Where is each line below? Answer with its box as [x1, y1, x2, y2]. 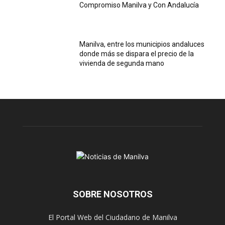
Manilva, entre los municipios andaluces [79, 40, 205, 49]
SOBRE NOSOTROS [72, 188, 153, 199]
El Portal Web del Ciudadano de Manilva [48, 212, 177, 222]
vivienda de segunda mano [79, 59, 165, 68]
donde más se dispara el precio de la [79, 50, 194, 58]
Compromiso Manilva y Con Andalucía [79, 1, 199, 10]
